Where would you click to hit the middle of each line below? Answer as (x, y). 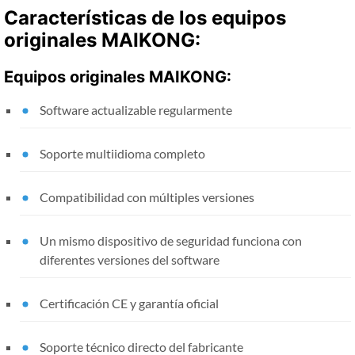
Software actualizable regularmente (136, 109)
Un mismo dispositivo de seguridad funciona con (171, 240)
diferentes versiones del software (130, 259)
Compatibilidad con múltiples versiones (147, 197)
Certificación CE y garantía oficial (129, 303)
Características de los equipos (145, 17)
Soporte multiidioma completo (122, 153)
